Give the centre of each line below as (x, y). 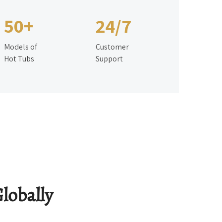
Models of (20, 47)
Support (109, 58)
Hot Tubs (19, 58)
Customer (112, 47)
